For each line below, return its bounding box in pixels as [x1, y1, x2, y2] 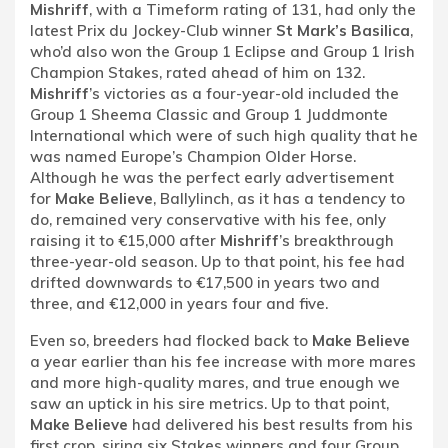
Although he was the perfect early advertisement [30, 167, 394, 187]
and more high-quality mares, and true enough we [30, 372, 400, 392]
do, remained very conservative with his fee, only [30, 209, 386, 229]
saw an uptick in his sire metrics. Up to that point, [30, 393, 389, 413]
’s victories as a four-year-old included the [89, 83, 399, 103]
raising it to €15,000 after [30, 230, 220, 250]
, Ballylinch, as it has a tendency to [153, 188, 405, 208]
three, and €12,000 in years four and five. [30, 293, 328, 313]
